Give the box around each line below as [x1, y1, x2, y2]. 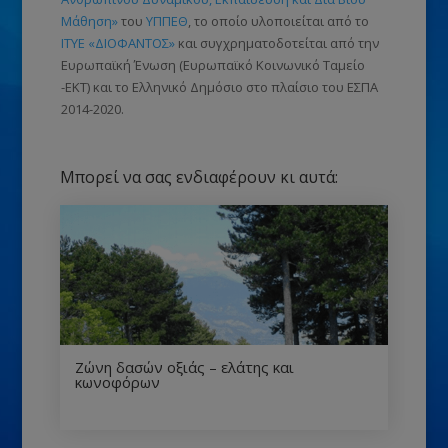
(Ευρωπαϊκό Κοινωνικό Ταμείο [178, 55, 365, 74]
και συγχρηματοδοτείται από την [174, 33, 379, 52]
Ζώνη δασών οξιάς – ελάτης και [74, 356, 294, 377]
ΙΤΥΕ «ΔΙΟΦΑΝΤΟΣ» [60, 33, 175, 52]
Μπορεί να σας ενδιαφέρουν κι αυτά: [59, 165, 338, 188]
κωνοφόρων [74, 371, 160, 392]
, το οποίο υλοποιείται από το [187, 11, 369, 30]
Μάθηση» [60, 11, 118, 30]
